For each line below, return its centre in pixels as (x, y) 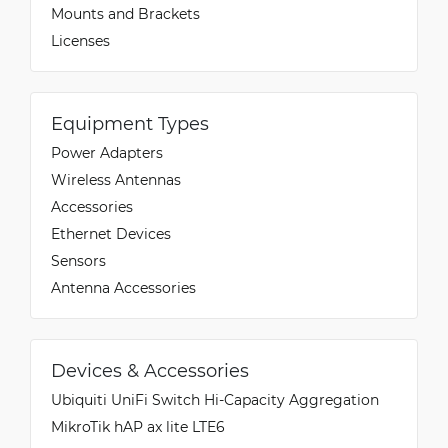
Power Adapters (107, 152)
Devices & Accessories (150, 369)
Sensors (78, 260)
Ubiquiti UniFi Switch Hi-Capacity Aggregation (215, 399)
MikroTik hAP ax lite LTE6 (138, 426)
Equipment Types (130, 122)
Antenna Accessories (123, 287)
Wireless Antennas (116, 179)
